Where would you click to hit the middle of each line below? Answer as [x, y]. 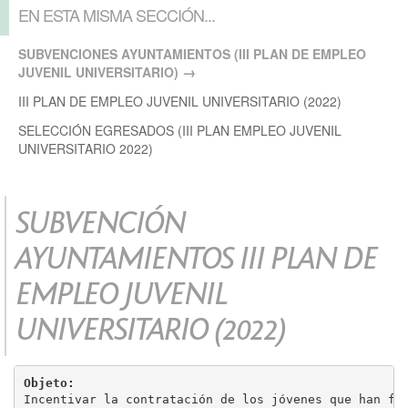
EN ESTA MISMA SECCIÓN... [117, 15]
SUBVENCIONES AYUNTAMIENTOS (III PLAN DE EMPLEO [192, 54]
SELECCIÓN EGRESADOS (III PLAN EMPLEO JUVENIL [180, 131]
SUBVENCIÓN [100, 223]
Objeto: [52, 382]
